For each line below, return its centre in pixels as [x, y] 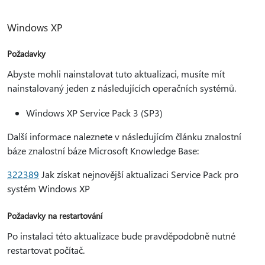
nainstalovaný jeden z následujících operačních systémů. [122, 88]
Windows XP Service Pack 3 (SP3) [94, 113]
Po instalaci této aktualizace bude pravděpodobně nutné [121, 236]
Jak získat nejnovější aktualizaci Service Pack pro [139, 174]
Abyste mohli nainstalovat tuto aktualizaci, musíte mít [116, 74]
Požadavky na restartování [55, 216]
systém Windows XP [49, 188]
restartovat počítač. [46, 250]
